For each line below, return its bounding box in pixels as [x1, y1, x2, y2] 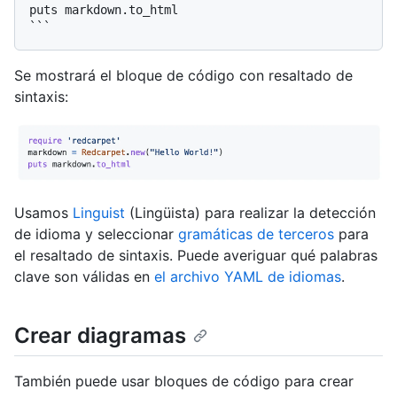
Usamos [14, 203, 73, 222]
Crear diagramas [14, 322, 186, 348]
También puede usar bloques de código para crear [14, 372, 354, 391]
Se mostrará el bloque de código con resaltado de [14, 66, 353, 84]
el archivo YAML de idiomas [154, 267, 341, 285]
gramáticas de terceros [178, 224, 334, 243]
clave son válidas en [14, 267, 154, 285]
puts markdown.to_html [29, 2, 178, 17]
